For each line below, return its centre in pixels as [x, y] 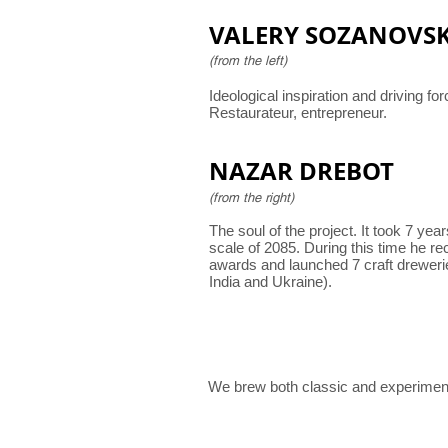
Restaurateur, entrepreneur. [298, 112]
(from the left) [248, 60]
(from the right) [251, 197]
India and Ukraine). [270, 281]
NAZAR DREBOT [301, 171]
